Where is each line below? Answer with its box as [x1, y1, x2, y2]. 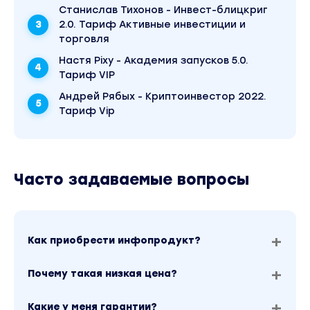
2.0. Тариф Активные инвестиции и [59, 19, 246, 30]
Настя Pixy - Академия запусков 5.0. [59, 55, 248, 66]
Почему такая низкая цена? [28, 268, 177, 280]
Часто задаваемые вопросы [14, 170, 249, 189]
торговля [59, 33, 109, 45]
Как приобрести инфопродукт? [28, 235, 201, 246]
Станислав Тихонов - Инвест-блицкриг [59, 4, 268, 16]
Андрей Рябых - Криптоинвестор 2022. [59, 91, 266, 102]
